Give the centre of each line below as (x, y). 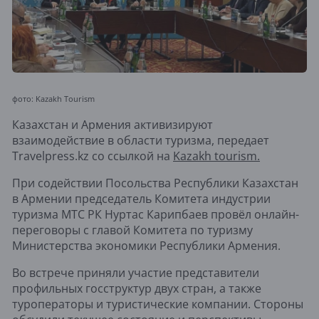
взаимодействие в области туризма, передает (141, 141)
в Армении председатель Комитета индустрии (141, 199)
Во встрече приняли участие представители (136, 273)
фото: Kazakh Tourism (54, 99)
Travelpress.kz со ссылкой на (93, 156)
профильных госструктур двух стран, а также (137, 289)
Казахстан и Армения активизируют (113, 125)
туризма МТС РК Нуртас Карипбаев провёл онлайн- (156, 215)
